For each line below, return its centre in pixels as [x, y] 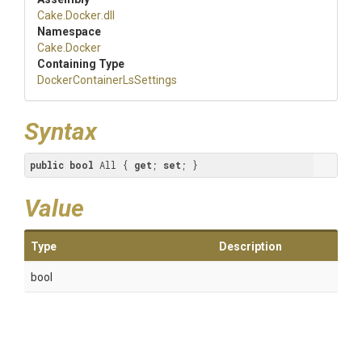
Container [98, 80]
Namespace [69, 32]
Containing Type [81, 64]
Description [250, 246]
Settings [156, 80]
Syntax [61, 131]
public [47, 165]
